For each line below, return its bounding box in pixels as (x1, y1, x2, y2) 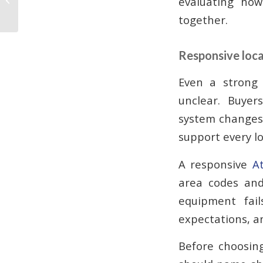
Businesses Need (21, 6, 83, 17)
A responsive (178, 156, 252, 171)
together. (178, 12, 228, 27)
